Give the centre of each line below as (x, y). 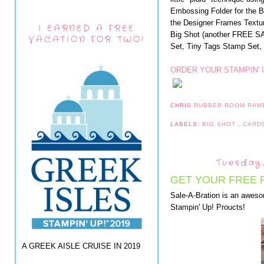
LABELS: (187, 124)
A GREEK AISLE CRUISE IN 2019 (81, 246)
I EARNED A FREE (87, 28)
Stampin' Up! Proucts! (208, 207)
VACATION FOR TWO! (87, 39)
